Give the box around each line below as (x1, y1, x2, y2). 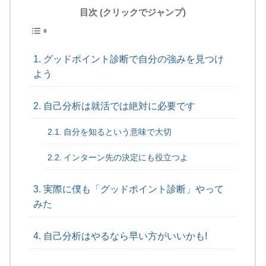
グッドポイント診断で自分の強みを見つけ (43, 54, 224, 65)
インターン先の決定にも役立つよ (64, 153, 189, 163)
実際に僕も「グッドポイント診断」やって (43, 184, 224, 195)
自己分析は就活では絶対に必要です (43, 101, 195, 112)
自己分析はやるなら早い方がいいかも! (43, 231, 207, 242)
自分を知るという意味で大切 (64, 127, 172, 137)
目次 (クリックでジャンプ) (80, 7, 186, 18)
